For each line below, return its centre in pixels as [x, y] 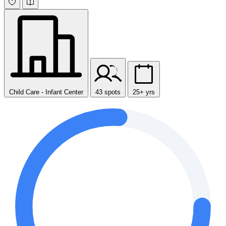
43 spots [108, 92]
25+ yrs [144, 92]
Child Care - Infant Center [46, 92]
